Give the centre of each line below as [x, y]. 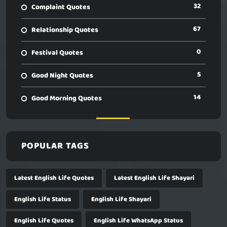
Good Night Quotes [62, 76]
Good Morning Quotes [67, 99]
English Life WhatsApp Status [138, 221]
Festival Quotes [57, 53]
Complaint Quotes [61, 7]
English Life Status [43, 199]
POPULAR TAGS [55, 146]
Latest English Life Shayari [154, 178]
